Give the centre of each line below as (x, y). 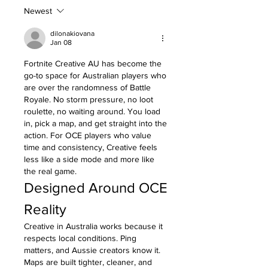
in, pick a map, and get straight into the (95, 123)
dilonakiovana (72, 33)
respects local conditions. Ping (80, 238)
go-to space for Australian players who (95, 75)
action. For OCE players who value (88, 135)
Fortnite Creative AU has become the (93, 63)
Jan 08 (61, 42)
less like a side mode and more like (89, 159)
